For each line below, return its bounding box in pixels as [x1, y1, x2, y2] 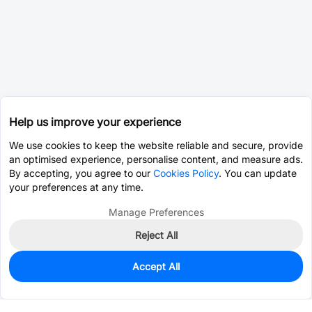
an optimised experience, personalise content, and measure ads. [9, 153, 303, 165]
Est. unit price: [8, 279, 73, 291]
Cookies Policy [153, 167, 219, 179]
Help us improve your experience [9, 115, 181, 129]
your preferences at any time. [9, 181, 143, 193]
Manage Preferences [108, 206, 204, 218]
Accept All [132, 260, 180, 272]
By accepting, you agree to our [9, 167, 153, 179]
